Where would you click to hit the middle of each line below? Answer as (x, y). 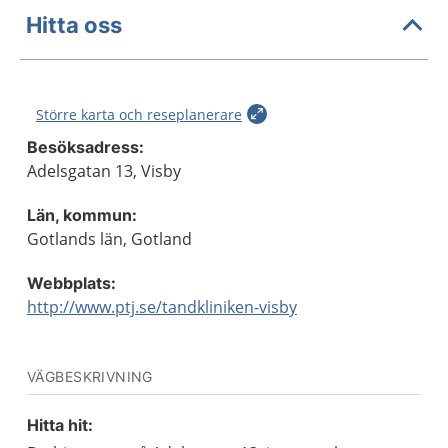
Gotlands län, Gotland (109, 239)
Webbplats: (71, 283)
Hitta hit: (60, 425)
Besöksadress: (85, 147)
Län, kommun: (82, 215)
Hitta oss (74, 24)
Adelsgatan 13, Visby (104, 171)
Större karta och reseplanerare (139, 114)
